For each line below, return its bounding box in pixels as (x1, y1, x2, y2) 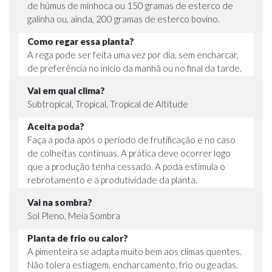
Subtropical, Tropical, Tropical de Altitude (27, 98, 188, 109)
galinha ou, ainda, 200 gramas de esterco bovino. (27, 13, 220, 24)
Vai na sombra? (27, 196, 92, 208)
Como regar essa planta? (27, 35, 134, 47)
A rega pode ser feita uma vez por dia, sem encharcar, (27, 49, 239, 60)
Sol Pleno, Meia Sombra (27, 209, 120, 221)
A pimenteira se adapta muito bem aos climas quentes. (27, 245, 242, 257)
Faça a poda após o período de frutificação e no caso (27, 134, 236, 145)
